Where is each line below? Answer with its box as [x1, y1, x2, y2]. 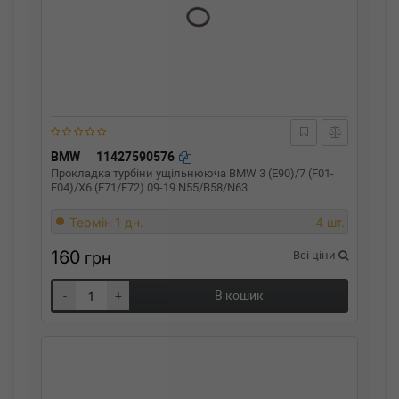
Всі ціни [293, 248, 338, 262]
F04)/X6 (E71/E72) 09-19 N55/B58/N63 [51, 181, 248, 194]
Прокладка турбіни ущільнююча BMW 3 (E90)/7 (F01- [51, 167, 334, 180]
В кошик [214, 289, 264, 303]
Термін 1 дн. [69, 215, 143, 230]
